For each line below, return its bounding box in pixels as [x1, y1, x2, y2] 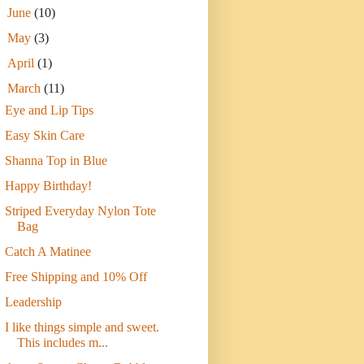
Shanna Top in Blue [4, 154, 107, 168]
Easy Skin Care [4, 128, 84, 143]
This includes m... [16, 336, 108, 350]
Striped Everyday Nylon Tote [4, 204, 156, 219]
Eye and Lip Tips [4, 103, 93, 118]
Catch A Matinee [4, 245, 91, 259]
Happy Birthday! [4, 179, 92, 193]
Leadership [4, 295, 62, 310]
